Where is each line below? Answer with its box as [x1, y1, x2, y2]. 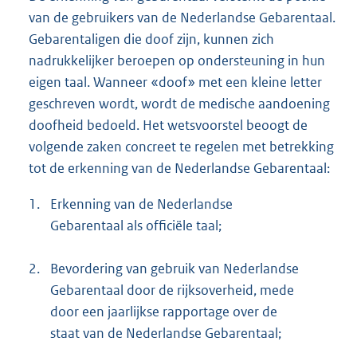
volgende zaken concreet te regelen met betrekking [29, 138, 334, 156]
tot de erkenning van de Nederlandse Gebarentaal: [29, 159, 330, 178]
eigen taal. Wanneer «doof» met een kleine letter [29, 73, 322, 92]
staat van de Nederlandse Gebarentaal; [50, 324, 281, 343]
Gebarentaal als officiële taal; [50, 217, 222, 235]
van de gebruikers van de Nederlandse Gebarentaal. [29, 9, 335, 27]
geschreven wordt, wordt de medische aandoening [29, 95, 330, 113]
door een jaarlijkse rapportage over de [50, 303, 277, 321]
